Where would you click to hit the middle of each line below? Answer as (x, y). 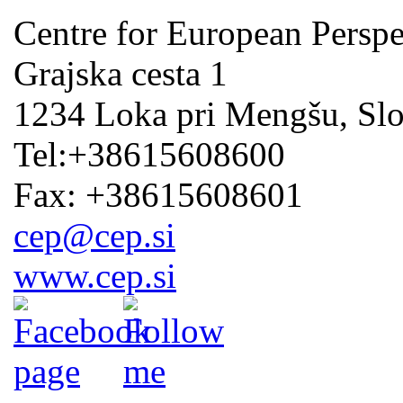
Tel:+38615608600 (149, 154)
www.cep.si (95, 275)
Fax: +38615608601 (158, 194)
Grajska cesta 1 (121, 73)
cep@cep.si (94, 235)
